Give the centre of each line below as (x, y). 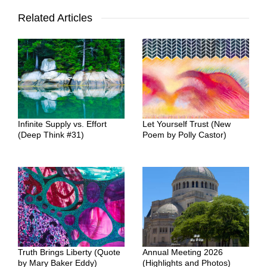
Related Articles (55, 18)
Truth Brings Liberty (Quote (69, 252)
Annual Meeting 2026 (183, 252)
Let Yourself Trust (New (187, 124)
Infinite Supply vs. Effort (62, 124)
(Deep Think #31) (51, 134)
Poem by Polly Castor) (184, 134)
